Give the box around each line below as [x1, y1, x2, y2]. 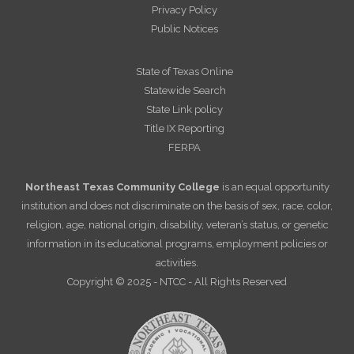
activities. [156, 257, 198, 269]
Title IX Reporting [145, 122, 225, 135]
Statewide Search [143, 85, 226, 97]
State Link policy [146, 104, 224, 116]
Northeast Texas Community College [24, 181, 220, 194]
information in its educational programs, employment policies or [26, 238, 328, 250]
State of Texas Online [136, 66, 234, 78]
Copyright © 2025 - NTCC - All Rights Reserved [67, 276, 287, 288]
